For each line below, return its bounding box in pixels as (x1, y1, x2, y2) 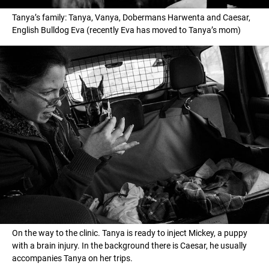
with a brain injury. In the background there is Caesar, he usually (12, 241, 247, 251)
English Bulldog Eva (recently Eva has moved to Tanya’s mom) (12, 25, 241, 35)
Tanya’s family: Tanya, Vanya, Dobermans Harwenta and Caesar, (12, 12, 250, 22)
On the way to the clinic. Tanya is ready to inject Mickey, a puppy (12, 228, 247, 238)
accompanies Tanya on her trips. (12, 253, 133, 264)
